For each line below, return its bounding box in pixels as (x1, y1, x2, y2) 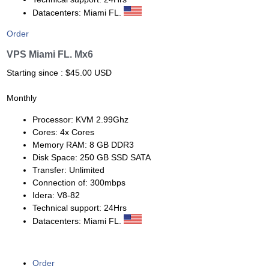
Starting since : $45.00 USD (7, 68, 112, 78)
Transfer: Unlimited (32, 165, 104, 175)
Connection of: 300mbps (32, 177, 125, 187)
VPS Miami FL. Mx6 (7, 49, 93, 60)
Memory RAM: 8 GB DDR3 (32, 139, 134, 150)
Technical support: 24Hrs (32, 202, 127, 213)
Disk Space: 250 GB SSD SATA (32, 152, 151, 162)
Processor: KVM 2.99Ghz (32, 114, 128, 124)
